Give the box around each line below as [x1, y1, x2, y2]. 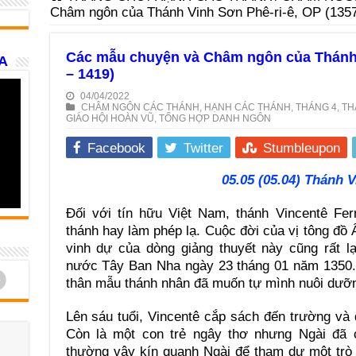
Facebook [87, 141, 145, 156]
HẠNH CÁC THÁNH [203, 102, 291, 113]
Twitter [183, 141, 223, 156]
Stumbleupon [262, 141, 340, 156]
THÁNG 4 [295, 102, 337, 113]
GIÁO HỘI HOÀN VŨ [65, 113, 154, 124]
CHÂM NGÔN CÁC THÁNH [80, 102, 199, 113]
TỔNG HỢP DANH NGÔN [158, 113, 271, 124]
